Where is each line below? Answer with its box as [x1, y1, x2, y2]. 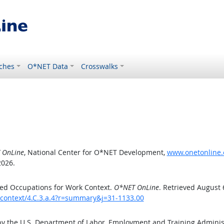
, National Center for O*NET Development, [23, 147, 167, 157]
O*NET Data [27, 61, 68, 71]
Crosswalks [81, 61, 118, 71]
